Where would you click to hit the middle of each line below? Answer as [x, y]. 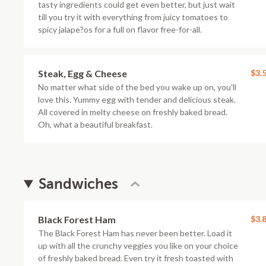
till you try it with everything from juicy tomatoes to [133, 17]
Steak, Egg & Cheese [83, 73]
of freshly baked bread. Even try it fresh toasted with [136, 258]
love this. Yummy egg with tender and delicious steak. [137, 99]
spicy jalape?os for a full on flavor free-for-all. [120, 29]
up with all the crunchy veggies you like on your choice [138, 246]
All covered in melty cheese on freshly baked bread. [133, 112]
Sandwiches [79, 184]
